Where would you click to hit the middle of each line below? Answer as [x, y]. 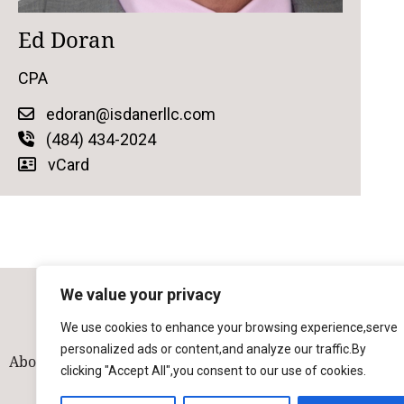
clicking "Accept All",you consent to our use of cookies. [213, 371]
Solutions [188, 361]
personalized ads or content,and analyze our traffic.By [213, 349]
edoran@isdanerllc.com [131, 115]
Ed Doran [66, 39]
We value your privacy [141, 294]
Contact [352, 361]
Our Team [103, 361]
